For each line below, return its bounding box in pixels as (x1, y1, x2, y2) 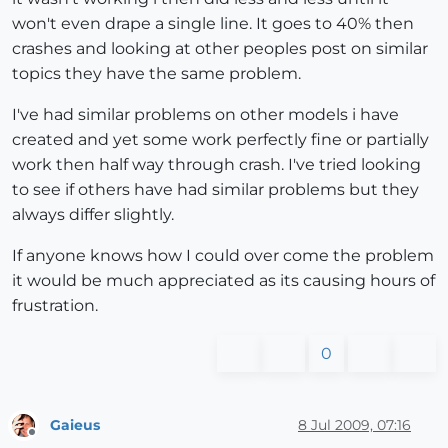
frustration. (12, 296, 98, 316)
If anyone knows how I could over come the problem (12, 246, 434, 266)
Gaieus (50, 415, 100, 434)
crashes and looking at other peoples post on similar (12, 39, 428, 59)
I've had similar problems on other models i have (12, 105, 399, 125)
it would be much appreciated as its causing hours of (12, 271, 435, 291)
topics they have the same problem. (12, 64, 301, 84)
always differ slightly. (12, 205, 174, 225)
